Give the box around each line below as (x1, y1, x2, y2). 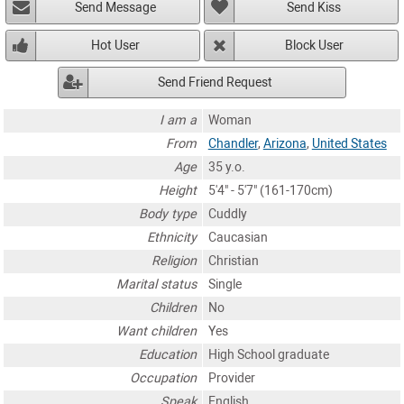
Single (207, 276, 242, 292)
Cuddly (207, 206, 247, 222)
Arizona (262, 135, 307, 151)
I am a (160, 112, 197, 128)
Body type (139, 206, 197, 222)
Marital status (116, 276, 197, 292)
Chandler (207, 135, 258, 151)
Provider (207, 370, 255, 386)
